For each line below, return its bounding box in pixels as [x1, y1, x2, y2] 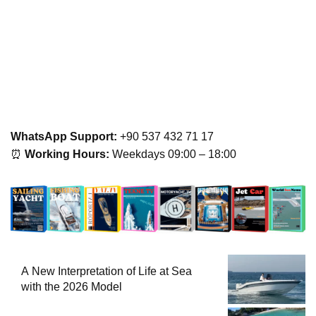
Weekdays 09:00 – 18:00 [109, 147, 236, 160]
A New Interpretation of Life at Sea [21, 265, 192, 277]
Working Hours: [25, 147, 109, 160]
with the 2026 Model [21, 280, 122, 293]
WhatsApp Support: [11, 130, 117, 142]
